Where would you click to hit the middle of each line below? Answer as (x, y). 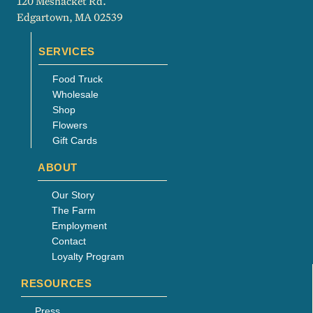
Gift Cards (75, 140)
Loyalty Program (88, 256)
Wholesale (75, 94)
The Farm (74, 210)
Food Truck (78, 79)
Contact (69, 241)
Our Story (73, 195)
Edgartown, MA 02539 (70, 16)
